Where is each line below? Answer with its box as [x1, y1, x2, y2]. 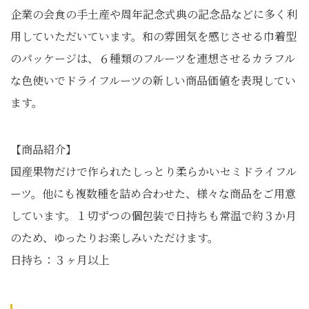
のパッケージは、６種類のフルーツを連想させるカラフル [10, 50, 295, 66]
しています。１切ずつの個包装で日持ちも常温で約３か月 [10, 208, 297, 223]
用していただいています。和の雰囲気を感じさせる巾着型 [10, 28, 297, 44]
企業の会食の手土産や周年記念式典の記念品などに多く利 [10, 6, 297, 22]
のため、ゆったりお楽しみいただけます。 [10, 230, 219, 246]
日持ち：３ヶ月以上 [10, 252, 110, 268]
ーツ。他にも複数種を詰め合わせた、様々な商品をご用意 [10, 186, 296, 201]
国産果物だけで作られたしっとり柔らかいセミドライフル [10, 163, 297, 179]
